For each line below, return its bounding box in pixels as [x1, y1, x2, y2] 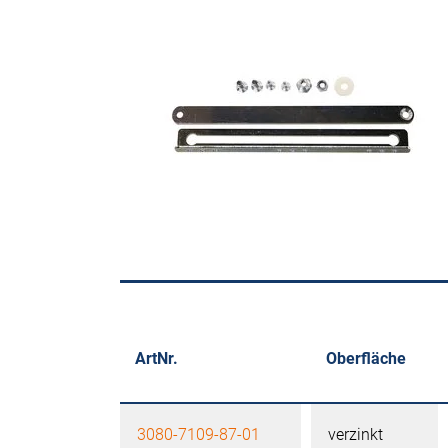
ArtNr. [135, 349, 178, 368]
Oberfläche [326, 349, 406, 368]
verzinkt [328, 425, 383, 444]
